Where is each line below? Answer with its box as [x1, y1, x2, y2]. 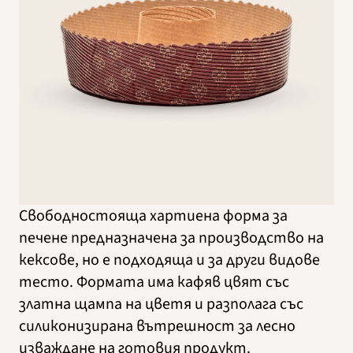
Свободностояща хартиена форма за [19, 204, 288, 227]
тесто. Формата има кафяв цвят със [19, 270, 289, 293]
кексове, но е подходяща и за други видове [19, 248, 320, 271]
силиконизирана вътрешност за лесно [19, 314, 295, 337]
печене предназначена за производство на [19, 226, 324, 249]
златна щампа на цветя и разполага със [19, 292, 303, 315]
